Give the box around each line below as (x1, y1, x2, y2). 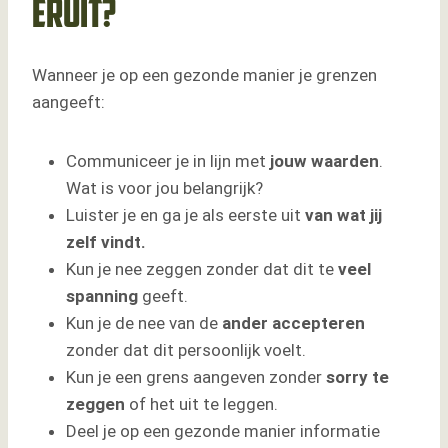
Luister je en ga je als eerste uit (66, 205, 305, 226)
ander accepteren (222, 313, 365, 334)
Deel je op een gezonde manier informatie (66, 421, 380, 442)
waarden (311, 151, 379, 172)
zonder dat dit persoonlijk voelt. (66, 340, 306, 361)
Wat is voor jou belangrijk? (66, 178, 263, 199)
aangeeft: (32, 92, 105, 113)
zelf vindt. (66, 232, 146, 253)
